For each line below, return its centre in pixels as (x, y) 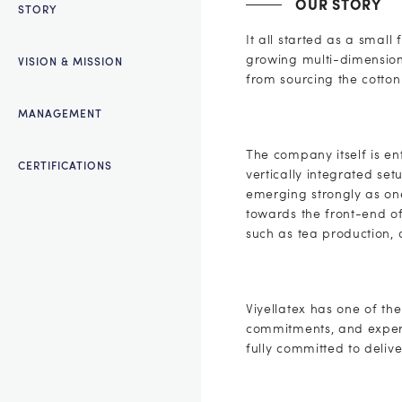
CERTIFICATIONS (65, 167)
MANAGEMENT (60, 115)
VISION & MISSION (70, 63)
